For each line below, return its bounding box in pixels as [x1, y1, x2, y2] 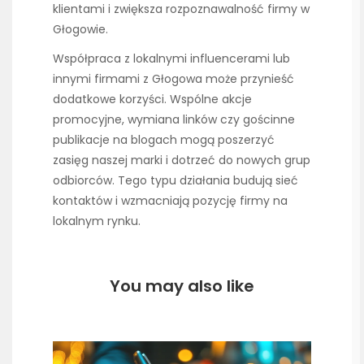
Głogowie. [53, 20, 108, 37]
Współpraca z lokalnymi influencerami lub [53, 50, 290, 67]
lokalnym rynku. [53, 213, 141, 229]
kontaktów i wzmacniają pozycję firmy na [53, 193, 288, 209]
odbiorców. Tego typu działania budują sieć [53, 172, 298, 188]
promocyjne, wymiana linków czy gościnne [53, 111, 295, 128]
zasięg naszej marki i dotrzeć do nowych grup [53, 152, 310, 168]
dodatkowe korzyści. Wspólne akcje [53, 91, 252, 107]
